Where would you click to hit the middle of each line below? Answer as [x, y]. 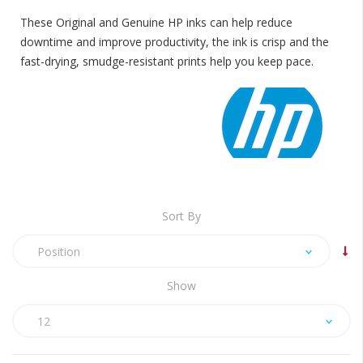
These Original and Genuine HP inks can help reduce [156, 22]
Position [59, 252]
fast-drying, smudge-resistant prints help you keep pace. [167, 61]
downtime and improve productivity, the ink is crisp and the [175, 42]
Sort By [181, 216]
